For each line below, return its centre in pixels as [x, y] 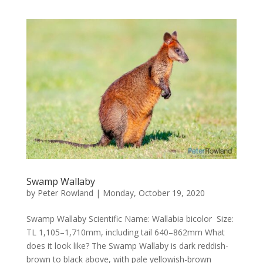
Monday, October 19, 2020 [154, 193]
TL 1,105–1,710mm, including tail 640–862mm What [125, 232]
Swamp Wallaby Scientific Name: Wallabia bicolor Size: [130, 219]
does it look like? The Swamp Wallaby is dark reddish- [127, 246]
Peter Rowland [65, 193]
